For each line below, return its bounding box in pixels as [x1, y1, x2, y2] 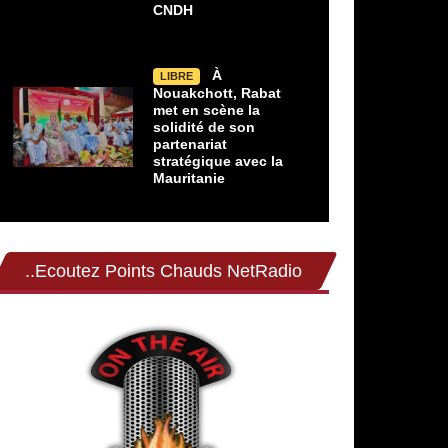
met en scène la [153, 102, 261, 119]
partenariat [153, 136, 228, 153]
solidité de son [153, 119, 256, 136]
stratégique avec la [153, 153, 284, 170]
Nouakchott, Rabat [153, 85, 282, 102]
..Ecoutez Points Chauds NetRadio [25, 261, 302, 282]
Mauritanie [153, 170, 226, 187]
